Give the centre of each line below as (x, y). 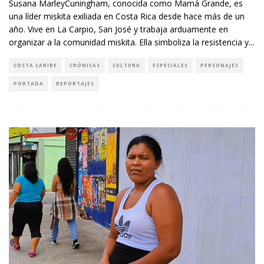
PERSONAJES (220, 65)
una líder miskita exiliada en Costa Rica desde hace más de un (127, 16)
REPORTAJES (75, 83)
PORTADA (29, 83)
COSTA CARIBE (35, 65)
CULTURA (126, 65)
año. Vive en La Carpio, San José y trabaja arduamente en (118, 29)
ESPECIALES (170, 65)
